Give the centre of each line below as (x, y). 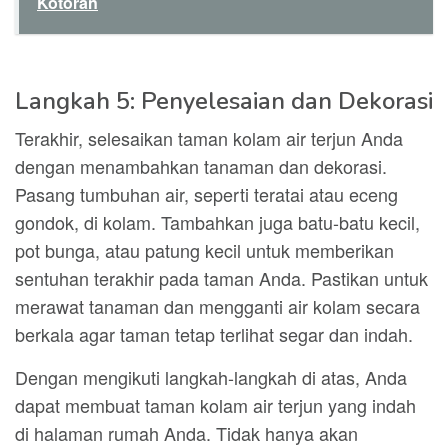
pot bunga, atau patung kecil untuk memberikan (204, 250)
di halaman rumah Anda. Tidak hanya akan (186, 433)
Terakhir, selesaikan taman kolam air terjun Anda (209, 138)
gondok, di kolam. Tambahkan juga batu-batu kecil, (217, 222)
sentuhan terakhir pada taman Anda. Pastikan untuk (221, 278)
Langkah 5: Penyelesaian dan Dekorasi (224, 101)
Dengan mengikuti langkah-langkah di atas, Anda (211, 377)
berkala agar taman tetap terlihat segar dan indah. (214, 334)
